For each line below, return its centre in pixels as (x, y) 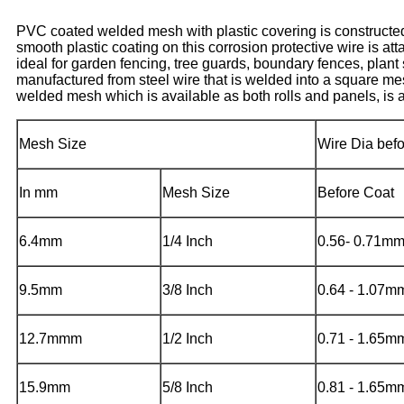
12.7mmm (50, 338)
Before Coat (356, 192)
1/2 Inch (188, 338)
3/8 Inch (188, 289)
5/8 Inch (188, 387)
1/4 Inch (188, 241)
